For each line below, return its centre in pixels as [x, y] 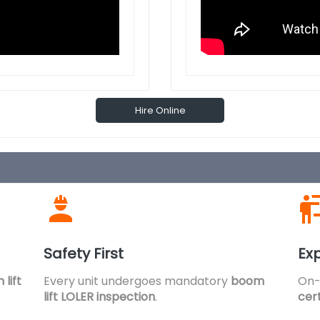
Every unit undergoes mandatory [137, 281]
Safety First [84, 254]
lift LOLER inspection [99, 297]
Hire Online [160, 110]
